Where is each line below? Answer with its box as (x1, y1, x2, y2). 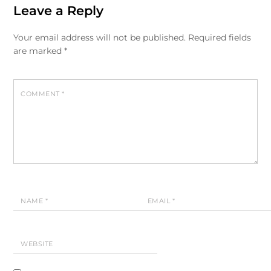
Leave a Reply (13, 3, 104, 19)
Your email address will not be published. (13, 32, 186, 44)
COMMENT (21, 90, 62, 99)
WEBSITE (21, 239, 53, 248)
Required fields (188, 32, 252, 44)
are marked (13, 45, 65, 57)
